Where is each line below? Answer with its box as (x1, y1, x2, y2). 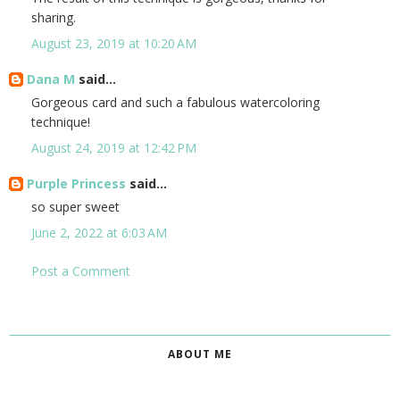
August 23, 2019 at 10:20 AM (31, 35, 196, 53)
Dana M (27, 71, 75, 88)
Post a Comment (31, 262, 130, 280)
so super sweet (31, 198, 120, 216)
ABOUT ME (168, 346, 232, 362)
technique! (31, 113, 90, 131)
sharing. (31, 9, 76, 27)
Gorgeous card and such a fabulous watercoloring (31, 94, 320, 112)
